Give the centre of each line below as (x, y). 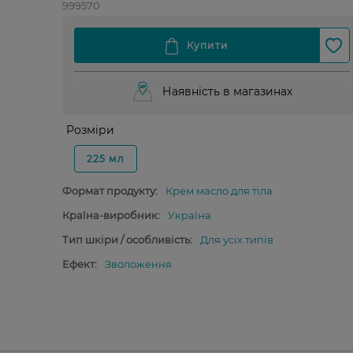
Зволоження (138, 264)
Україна (189, 215)
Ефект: (79, 264)
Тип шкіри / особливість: (127, 240)
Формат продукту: (110, 191)
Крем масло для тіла (219, 191)
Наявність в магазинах (227, 91)
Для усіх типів (236, 240)
